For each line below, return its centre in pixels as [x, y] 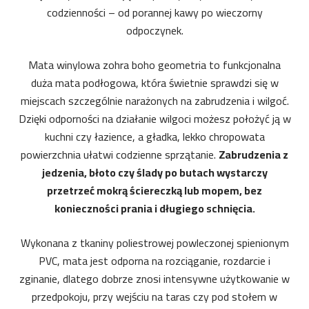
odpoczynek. [154, 30]
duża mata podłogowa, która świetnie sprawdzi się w [154, 83]
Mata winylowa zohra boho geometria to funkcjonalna [154, 65]
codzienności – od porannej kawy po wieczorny [154, 12]
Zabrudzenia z [253, 154]
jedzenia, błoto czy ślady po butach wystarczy [154, 172]
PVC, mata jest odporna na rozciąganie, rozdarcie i [154, 261]
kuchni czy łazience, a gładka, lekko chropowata [154, 137]
